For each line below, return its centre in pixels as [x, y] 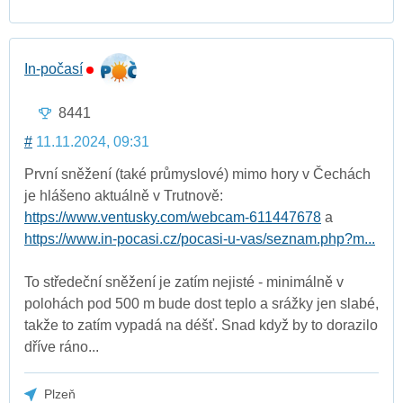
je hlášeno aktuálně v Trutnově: [124, 196]
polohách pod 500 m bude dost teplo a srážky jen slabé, [201, 304]
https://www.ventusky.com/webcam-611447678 [173, 218]
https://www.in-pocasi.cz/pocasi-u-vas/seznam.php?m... [200, 239]
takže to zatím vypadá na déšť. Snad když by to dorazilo [201, 326]
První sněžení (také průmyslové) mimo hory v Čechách [197, 175]
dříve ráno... [62, 347]
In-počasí [54, 68]
